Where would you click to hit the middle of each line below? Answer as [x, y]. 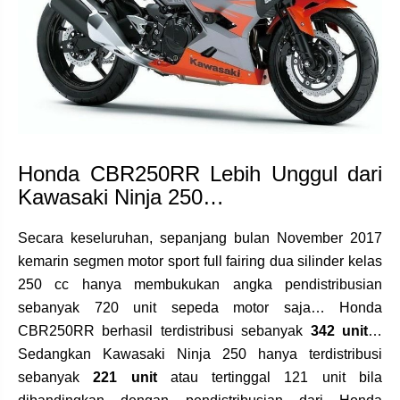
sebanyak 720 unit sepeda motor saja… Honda [200, 307]
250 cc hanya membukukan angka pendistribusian [200, 284]
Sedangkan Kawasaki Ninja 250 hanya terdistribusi [200, 354]
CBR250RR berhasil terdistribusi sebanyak [164, 330]
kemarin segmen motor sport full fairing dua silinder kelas [200, 261]
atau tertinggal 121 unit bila [270, 377]
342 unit [339, 330]
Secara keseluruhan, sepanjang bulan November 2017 [200, 237]
